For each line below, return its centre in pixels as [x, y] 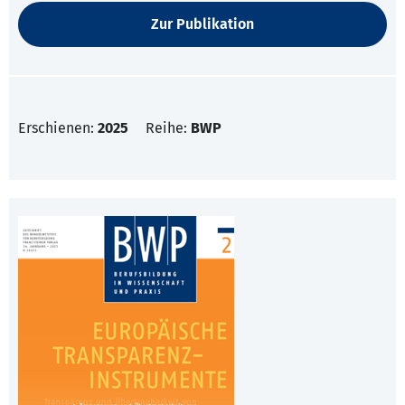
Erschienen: [58, 128]
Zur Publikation [202, 24]
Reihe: [168, 128]
